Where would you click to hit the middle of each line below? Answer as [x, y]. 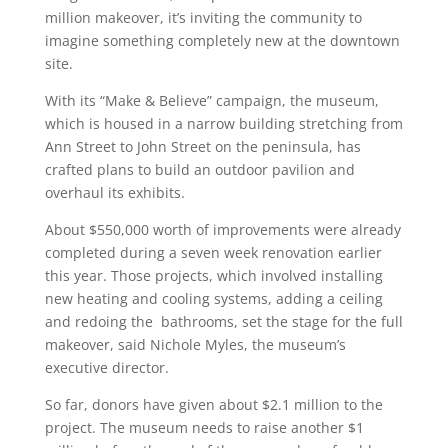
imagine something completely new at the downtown [222, 40]
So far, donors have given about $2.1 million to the [213, 404]
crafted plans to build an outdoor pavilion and [199, 169]
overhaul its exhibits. [116, 192]
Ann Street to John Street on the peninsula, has [202, 146]
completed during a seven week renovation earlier [213, 252]
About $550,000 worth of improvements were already [222, 229]
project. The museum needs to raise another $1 [204, 427]
